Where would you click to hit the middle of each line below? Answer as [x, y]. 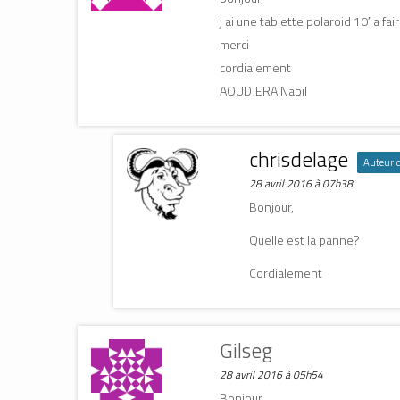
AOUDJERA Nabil [263, 90]
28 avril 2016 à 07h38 [300, 183]
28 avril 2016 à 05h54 [271, 374]
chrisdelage [298, 159]
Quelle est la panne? [304, 239]
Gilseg [246, 350]
